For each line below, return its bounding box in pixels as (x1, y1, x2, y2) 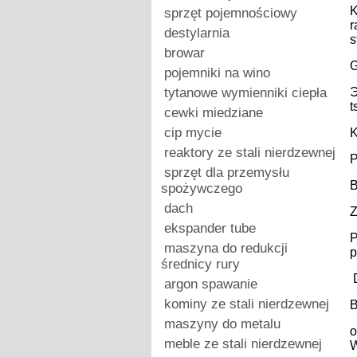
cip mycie (163, 125, 222, 140)
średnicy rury (160, 257, 240, 272)
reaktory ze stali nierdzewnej (163, 145, 335, 160)
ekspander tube (163, 221, 256, 236)
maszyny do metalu (163, 316, 280, 331)
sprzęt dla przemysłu (163, 165, 289, 180)
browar (163, 45, 205, 61)
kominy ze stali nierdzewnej (163, 296, 329, 312)
